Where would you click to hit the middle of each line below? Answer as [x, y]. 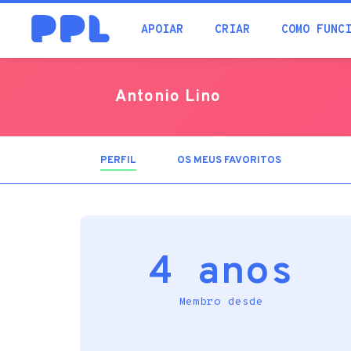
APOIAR [162, 30]
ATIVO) [154, 171]
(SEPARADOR [169, 161]
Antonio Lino [168, 97]
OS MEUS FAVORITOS [229, 161]
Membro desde [221, 302]
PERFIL [118, 161]
